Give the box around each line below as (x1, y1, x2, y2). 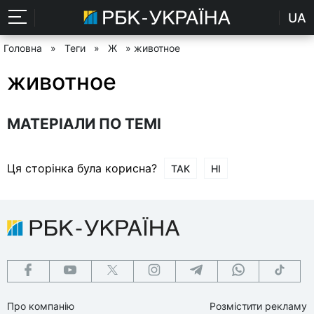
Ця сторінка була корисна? (7, 161, 157, 175)
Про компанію (7, 299, 74, 312)
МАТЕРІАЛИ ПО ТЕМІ (7, 114, 161, 132)
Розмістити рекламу (210, 299, 307, 312)
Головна (4, 42, 42, 54)
